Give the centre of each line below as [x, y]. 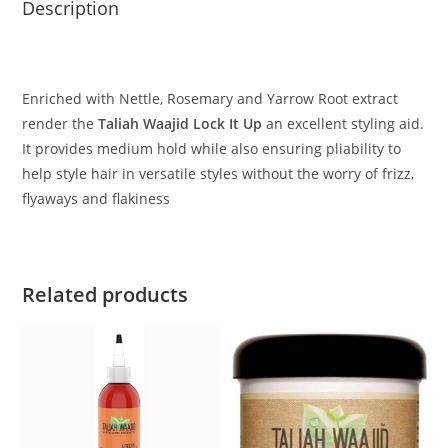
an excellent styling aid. [345, 124]
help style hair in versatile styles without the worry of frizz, [218, 174]
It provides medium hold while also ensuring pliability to [212, 149]
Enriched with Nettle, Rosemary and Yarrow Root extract [210, 99]
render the [60, 124]
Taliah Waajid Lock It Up [182, 124]
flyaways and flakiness [96, 199]
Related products [105, 295]
